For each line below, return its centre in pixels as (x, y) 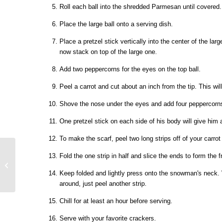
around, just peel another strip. (103, 184)
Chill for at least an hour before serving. (116, 201)
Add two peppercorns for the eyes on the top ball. (130, 69)
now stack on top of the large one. (108, 52)
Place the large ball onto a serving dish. (116, 24)
